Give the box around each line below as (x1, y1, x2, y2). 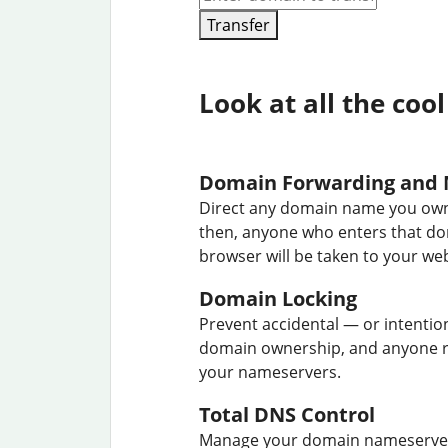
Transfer (207, 14, 270, 36)
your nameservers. (199, 361, 341, 383)
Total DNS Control (199, 400, 375, 428)
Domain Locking (199, 284, 357, 312)
